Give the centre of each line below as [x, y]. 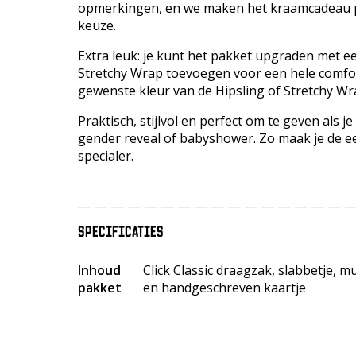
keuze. [97, 25]
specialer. [105, 155]
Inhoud [99, 270]
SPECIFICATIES [120, 231]
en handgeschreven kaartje [224, 287]
